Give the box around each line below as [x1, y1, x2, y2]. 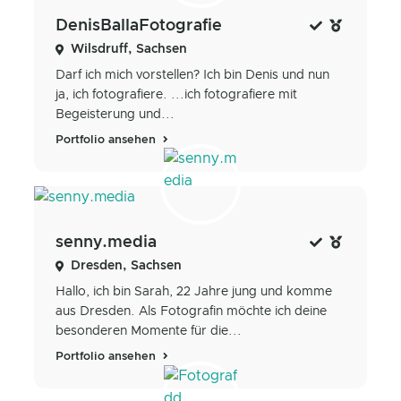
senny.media [55, 235, 157, 252]
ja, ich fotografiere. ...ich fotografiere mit [55, 88, 297, 101]
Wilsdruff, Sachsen [71, 42, 187, 55]
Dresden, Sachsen [71, 260, 182, 273]
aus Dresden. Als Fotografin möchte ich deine [55, 305, 327, 319]
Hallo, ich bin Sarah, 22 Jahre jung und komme [55, 286, 332, 299]
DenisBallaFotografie [55, 17, 222, 34]
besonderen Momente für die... [55, 325, 242, 338]
